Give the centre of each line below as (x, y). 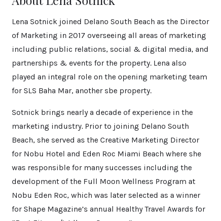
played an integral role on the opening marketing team (110, 77)
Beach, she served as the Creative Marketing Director (106, 140)
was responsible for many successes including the (102, 168)
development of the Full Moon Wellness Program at (104, 182)
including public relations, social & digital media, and (110, 49)
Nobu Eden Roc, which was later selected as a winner (106, 195)
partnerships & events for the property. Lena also (99, 63)
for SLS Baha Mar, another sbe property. (82, 91)
